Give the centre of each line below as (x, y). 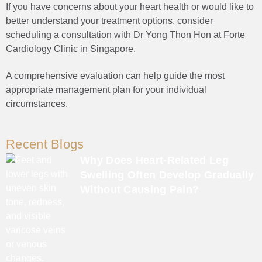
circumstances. (37, 104)
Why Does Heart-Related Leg (154, 160)
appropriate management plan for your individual (106, 89)
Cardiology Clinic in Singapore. (72, 49)
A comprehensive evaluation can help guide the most (115, 75)
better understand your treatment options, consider (109, 20)
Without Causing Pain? (140, 189)
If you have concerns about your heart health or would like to (130, 6)
